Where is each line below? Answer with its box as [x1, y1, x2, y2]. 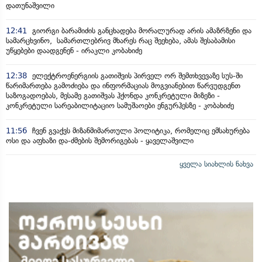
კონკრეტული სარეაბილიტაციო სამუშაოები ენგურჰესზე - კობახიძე [6, 101, 234, 110]
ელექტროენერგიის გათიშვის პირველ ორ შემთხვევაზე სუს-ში [30, 71, 243, 80]
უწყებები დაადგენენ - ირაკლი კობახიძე [6, 46, 142, 55]
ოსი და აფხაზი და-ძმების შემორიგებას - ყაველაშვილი [6, 136, 194, 145]
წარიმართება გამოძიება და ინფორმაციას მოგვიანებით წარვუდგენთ [6, 81, 240, 90]
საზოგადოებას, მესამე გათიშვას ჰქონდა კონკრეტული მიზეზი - [6, 91, 220, 100]
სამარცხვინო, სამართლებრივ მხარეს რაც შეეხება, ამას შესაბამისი [6, 36, 235, 45]
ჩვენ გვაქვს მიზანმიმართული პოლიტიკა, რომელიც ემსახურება [30, 126, 250, 135]
